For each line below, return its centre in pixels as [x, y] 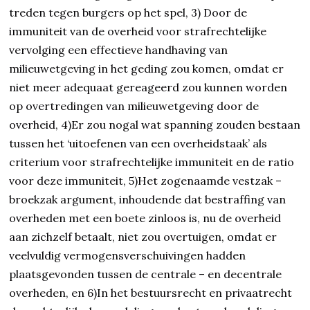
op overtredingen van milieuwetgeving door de [134, 106]
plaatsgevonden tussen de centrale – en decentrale [146, 274]
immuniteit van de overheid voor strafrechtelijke [138, 31]
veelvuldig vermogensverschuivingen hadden [128, 256]
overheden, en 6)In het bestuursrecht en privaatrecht [151, 293]
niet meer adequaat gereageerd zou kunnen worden [148, 88]
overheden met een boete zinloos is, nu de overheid [145, 218]
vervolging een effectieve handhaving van [119, 50]
